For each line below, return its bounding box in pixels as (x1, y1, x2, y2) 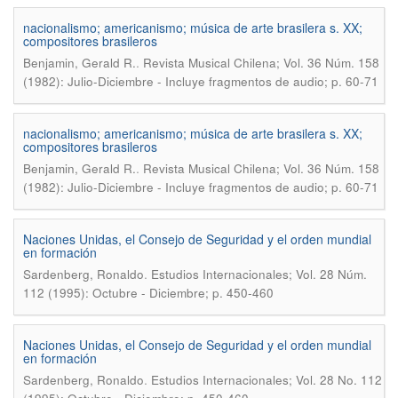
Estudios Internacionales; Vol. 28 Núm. (151, 266, 367, 283)
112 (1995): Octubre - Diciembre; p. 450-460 (23, 284, 274, 301)
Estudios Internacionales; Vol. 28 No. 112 (151, 371, 382, 388)
